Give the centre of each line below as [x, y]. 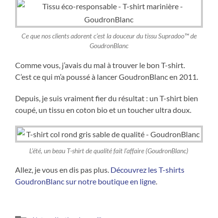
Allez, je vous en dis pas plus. [63, 170]
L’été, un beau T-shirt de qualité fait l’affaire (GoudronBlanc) [109, 151]
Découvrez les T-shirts [148, 170]
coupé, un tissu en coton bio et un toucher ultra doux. [103, 109]
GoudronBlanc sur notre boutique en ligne [86, 182]
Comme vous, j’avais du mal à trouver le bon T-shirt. [100, 65]
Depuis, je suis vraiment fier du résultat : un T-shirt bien [107, 98]
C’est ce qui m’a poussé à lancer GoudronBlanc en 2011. [107, 76]
